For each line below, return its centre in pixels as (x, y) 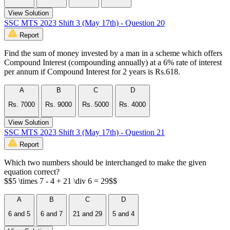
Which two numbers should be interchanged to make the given (105, 162)
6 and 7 (52, 214)
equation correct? (32, 171)
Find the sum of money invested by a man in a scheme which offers (113, 53)
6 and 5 (19, 214)
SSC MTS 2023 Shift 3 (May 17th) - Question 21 (84, 132)
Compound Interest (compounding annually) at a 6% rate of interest (113, 63)
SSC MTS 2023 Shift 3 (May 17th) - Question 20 (84, 23)
